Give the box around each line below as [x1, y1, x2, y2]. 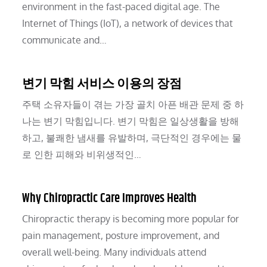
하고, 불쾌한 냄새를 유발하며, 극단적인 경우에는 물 [22, 132, 242, 144]
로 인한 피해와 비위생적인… [22, 148, 142, 161]
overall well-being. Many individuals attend [22, 246, 207, 259]
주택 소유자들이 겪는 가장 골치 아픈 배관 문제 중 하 [22, 98, 244, 111]
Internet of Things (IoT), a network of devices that [22, 17, 234, 30]
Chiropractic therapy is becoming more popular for [22, 213, 240, 225]
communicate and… [22, 34, 107, 46]
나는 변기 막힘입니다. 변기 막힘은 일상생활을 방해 [22, 115, 240, 128]
